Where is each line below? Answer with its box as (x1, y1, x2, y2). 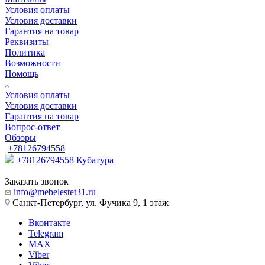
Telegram (28, 228, 63, 238)
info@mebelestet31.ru (14, 186, 96, 197)
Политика (5, 47, 45, 57)
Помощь (5, 68, 38, 79)
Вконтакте (28, 217, 70, 228)
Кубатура (76, 154, 114, 165)
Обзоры (5, 132, 36, 143)
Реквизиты (5, 36, 49, 47)
